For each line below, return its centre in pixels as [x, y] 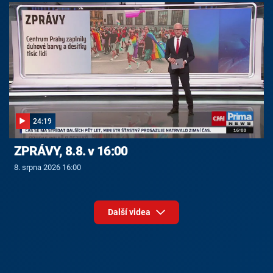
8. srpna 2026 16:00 [47, 167]
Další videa [130, 212]
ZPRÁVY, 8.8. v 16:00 [71, 151]
